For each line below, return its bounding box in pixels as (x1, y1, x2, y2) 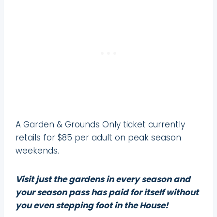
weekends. (15, 144, 59, 156)
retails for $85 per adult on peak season (15, 131, 181, 143)
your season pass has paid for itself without (15, 186, 199, 198)
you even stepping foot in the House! (15, 199, 169, 211)
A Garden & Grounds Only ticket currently (15, 118, 185, 130)
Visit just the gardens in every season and (15, 173, 190, 185)
